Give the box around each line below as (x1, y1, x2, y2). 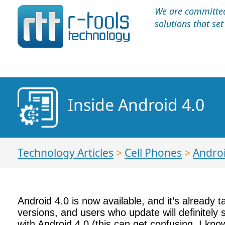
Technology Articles (18, 146, 114, 160)
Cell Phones (125, 146, 182, 160)
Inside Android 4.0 (68, 94, 204, 116)
